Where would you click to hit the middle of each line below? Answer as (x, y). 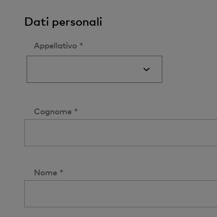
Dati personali (63, 21)
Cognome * (56, 111)
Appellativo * (59, 45)
